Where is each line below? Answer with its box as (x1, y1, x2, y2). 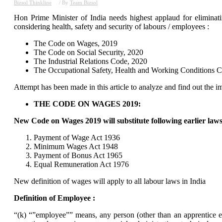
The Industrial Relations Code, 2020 (34, 56, 147, 65)
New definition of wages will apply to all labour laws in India (14, 176, 206, 185)
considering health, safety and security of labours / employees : (14, 22, 209, 31)
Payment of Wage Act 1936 (34, 133, 120, 142)
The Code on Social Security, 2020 (34, 48, 143, 56)
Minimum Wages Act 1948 (34, 142, 118, 151)
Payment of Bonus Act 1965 (34, 151, 122, 160)
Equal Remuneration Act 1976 (34, 160, 129, 168)
